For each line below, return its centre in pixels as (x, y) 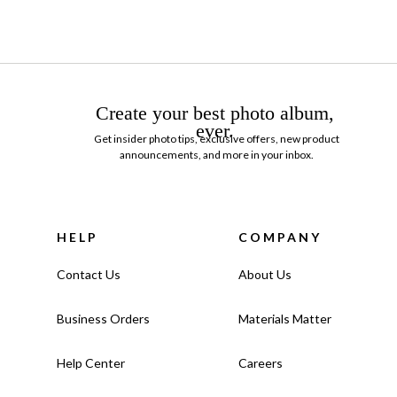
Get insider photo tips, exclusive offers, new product (216, 139)
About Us (265, 275)
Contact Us (89, 275)
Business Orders (103, 319)
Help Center (91, 363)
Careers (261, 363)
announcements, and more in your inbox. (216, 155)
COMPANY (280, 237)
